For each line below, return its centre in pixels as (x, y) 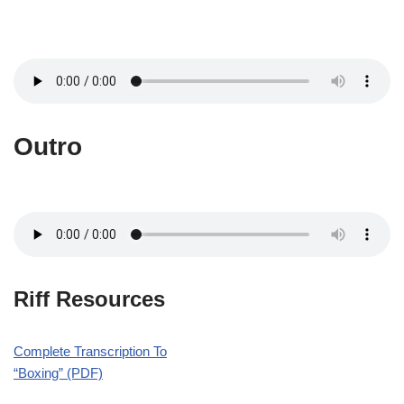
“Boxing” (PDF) (58, 372)
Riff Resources (89, 298)
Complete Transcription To (90, 351)
